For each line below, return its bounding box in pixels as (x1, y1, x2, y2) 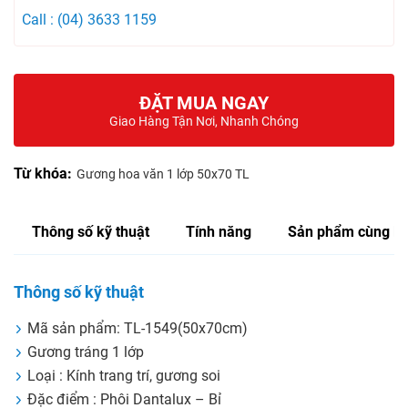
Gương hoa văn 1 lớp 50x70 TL (76, 166, 250, 181)
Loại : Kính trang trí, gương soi (27, 366, 220, 384)
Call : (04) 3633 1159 (22, 11, 158, 29)
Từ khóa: (14, 164, 72, 182)
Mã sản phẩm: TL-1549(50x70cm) (27, 319, 248, 337)
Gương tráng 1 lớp (27, 342, 144, 361)
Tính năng (186, 222, 251, 240)
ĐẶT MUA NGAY (139, 91, 269, 114)
